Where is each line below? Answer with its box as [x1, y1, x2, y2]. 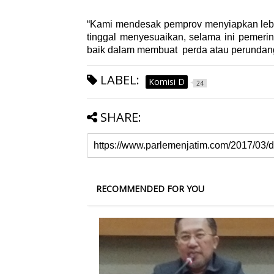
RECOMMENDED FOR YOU [96, 183, 204, 195]
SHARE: [100, 109, 141, 126]
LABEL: [97, 72, 139, 89]
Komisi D [149, 76, 185, 88]
